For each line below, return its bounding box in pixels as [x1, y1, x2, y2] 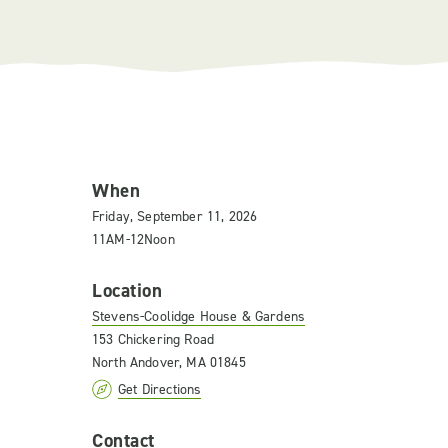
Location [92, 278, 163, 303]
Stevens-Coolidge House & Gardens [92, 307, 306, 326]
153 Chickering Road [92, 330, 215, 349]
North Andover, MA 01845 [92, 353, 246, 372]
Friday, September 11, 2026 [92, 207, 258, 226]
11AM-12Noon [92, 230, 175, 249]
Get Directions [118, 380, 202, 399]
